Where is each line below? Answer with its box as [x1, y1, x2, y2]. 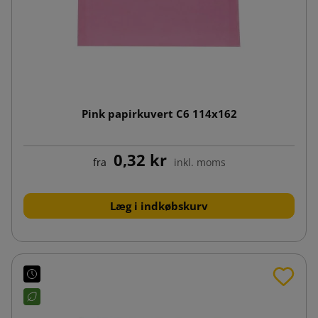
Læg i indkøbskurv [110, 198, 208, 213]
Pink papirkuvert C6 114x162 [81, 106, 237, 121]
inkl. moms [173, 155, 226, 169]
